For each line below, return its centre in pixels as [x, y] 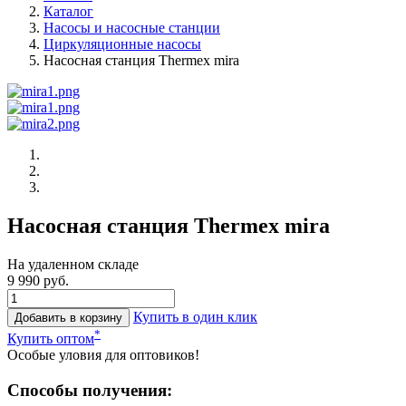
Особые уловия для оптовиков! [103, 355]
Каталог [68, 11]
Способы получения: [90, 390]
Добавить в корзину [68, 317]
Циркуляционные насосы [122, 44]
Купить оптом [51, 339]
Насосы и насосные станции [132, 28]
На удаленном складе [73, 264]
